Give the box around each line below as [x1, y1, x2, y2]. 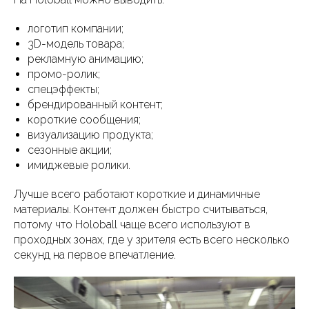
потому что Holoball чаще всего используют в [14, 217, 250, 231]
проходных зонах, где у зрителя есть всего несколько [14, 232, 290, 246]
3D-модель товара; [28, 37, 124, 50]
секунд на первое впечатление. [14, 248, 176, 261]
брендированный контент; [28, 97, 163, 111]
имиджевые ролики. [28, 158, 130, 172]
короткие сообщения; [28, 112, 141, 126]
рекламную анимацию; [28, 52, 143, 66]
